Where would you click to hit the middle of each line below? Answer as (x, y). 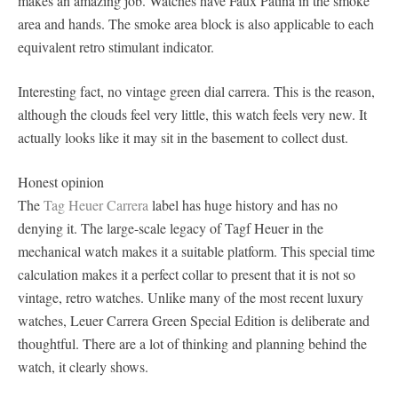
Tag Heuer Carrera (98, 205)
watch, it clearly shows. (83, 366)
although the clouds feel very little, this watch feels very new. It (192, 114)
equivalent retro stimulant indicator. (116, 47)
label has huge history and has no (245, 205)
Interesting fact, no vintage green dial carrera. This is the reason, (196, 91)
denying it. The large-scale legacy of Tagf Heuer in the (171, 228)
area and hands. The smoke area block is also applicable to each (196, 24)
